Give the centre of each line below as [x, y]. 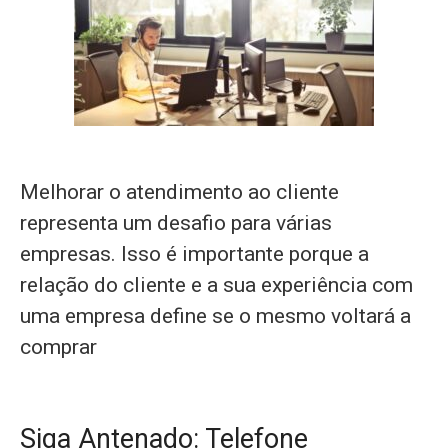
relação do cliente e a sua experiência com [216, 285]
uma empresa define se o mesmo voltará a [215, 316]
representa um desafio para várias [176, 223]
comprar [58, 347]
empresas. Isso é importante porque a [194, 254]
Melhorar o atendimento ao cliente [179, 192]
